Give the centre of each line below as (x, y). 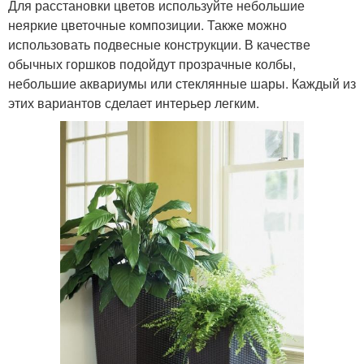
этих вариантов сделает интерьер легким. (134, 102)
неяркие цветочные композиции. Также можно (147, 24)
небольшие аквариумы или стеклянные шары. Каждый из (182, 83)
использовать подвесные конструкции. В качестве (159, 44)
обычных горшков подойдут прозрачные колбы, (152, 63)
